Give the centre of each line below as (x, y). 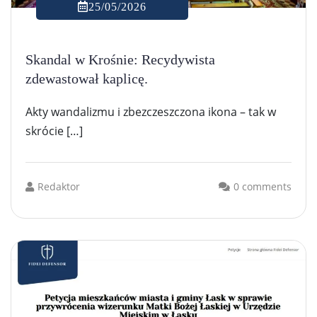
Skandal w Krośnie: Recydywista (120, 60)
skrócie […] (54, 131)
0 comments (263, 187)
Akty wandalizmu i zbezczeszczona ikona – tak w (151, 112)
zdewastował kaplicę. (87, 79)
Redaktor (59, 187)
